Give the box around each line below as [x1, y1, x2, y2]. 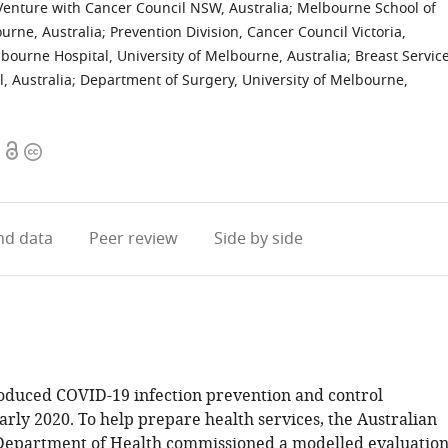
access [3, 164, 51, 188]
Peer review [88, 227, 178, 251]
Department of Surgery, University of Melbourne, [80, 70, 408, 91]
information [23, 164, 115, 188]
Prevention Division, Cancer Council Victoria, [110, 22, 406, 43]
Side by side [213, 227, 303, 251]
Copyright [23, 140, 99, 164]
